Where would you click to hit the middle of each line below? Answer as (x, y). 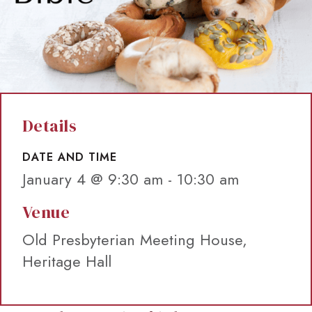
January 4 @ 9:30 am (93, 179)
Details (50, 126)
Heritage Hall (67, 262)
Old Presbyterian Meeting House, (135, 240)
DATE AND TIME (70, 157)
